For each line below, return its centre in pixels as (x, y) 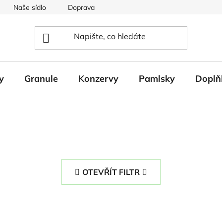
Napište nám (137, 7)
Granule (41, 78)
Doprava (81, 7)
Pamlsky (157, 78)
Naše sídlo (30, 7)
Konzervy (98, 78)
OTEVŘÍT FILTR (111, 172)
